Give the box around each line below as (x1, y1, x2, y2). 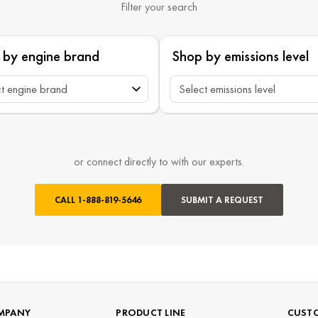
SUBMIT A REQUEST (224, 193, 263, 206)
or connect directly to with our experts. (74, 153, 244, 169)
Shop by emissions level (172, 45, 309, 65)
